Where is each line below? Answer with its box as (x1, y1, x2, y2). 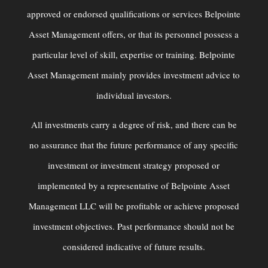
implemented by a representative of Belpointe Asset (38, 179, 230, 192)
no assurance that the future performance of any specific (29, 139, 239, 151)
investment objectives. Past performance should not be (33, 220, 235, 233)
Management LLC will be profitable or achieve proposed (28, 200, 239, 212)
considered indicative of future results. (62, 240, 205, 253)
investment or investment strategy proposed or (48, 159, 220, 172)
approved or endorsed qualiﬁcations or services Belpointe (27, 8, 241, 20)
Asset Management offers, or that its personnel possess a (29, 28, 239, 41)
